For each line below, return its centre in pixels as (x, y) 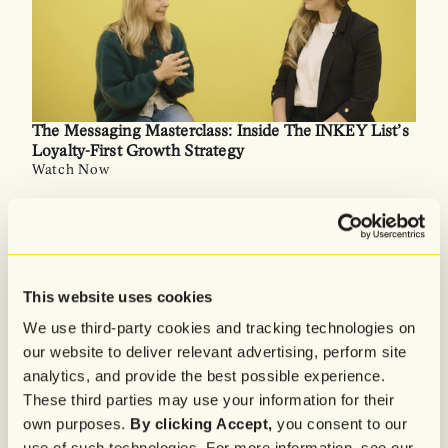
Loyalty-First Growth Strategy (138, 152)
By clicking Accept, (201, 424)
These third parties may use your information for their (208, 400)
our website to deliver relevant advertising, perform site (215, 352)
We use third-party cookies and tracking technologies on (219, 328)
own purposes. (76, 424)
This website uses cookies (118, 296)
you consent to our (339, 424)
